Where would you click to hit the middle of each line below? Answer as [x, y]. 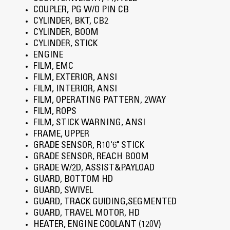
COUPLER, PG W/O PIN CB [81, 11]
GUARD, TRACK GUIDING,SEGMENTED [105, 203]
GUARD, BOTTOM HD [73, 180]
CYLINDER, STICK [65, 44]
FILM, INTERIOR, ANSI [75, 90]
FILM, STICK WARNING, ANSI [89, 123]
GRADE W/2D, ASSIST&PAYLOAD [94, 169]
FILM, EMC [53, 67]
